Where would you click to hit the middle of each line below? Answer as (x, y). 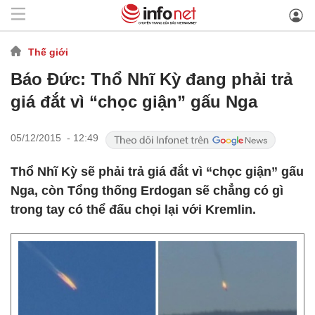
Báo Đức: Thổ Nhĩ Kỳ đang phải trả (152, 79)
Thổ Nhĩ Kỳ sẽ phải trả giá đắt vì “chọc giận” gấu (157, 172)
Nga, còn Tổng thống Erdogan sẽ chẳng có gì (147, 191)
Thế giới (48, 52)
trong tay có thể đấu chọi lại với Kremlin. (133, 210)
